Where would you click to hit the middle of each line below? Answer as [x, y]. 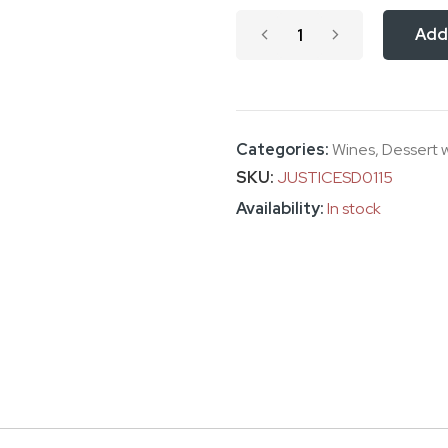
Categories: [284, 149]
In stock [354, 208]
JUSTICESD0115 [335, 177]
